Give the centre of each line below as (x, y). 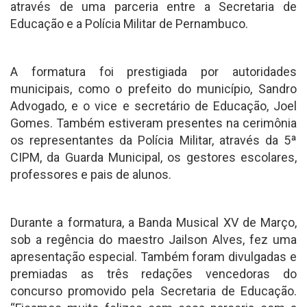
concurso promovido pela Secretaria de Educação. (153, 291)
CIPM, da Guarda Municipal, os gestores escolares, (153, 158)
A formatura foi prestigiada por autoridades (153, 72)
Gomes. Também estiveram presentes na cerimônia (153, 123)
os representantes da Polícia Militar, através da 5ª (153, 140)
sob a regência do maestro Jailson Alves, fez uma (153, 240)
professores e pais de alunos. (91, 175)
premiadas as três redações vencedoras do (153, 274)
